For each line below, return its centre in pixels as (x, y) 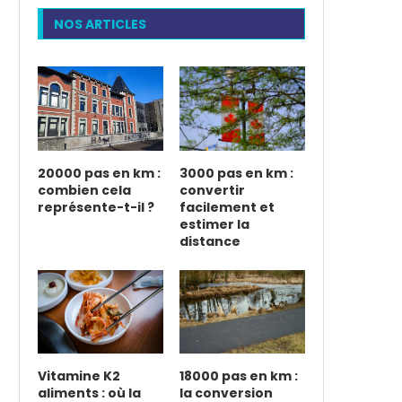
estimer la (214, 224)
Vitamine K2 (79, 376)
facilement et (227, 207)
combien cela (84, 190)
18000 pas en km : (238, 376)
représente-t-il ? (96, 207)
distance (210, 241)
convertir (212, 190)
